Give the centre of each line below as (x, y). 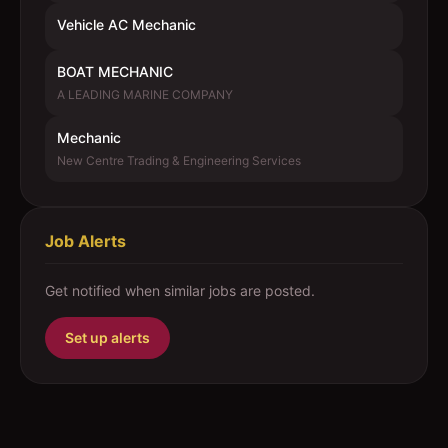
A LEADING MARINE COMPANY (145, 94)
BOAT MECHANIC (115, 71)
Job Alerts (85, 241)
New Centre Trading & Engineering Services (179, 160)
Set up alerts (107, 337)
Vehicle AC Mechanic (126, 24)
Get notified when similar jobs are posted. (180, 290)
